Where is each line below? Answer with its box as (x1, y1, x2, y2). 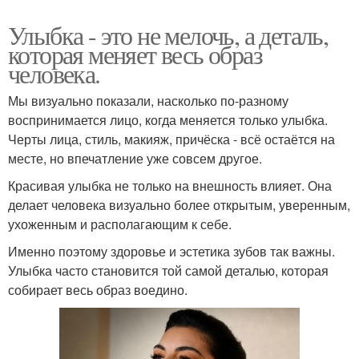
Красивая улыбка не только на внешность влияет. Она (8, 175, 332, 195)
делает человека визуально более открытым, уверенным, (8, 195, 350, 214)
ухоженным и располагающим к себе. (8, 214, 232, 233)
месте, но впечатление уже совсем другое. (8, 148, 262, 167)
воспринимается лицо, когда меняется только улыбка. (8, 110, 328, 129)
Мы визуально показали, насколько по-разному (8, 91, 288, 110)
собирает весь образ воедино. (8, 280, 188, 299)
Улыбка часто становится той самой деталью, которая (8, 260, 329, 280)
